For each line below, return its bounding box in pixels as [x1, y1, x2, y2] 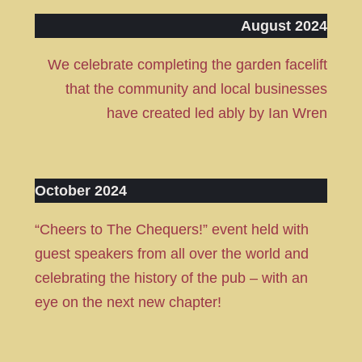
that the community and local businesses [65, 81, 328, 98]
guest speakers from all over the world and [34, 246, 309, 263]
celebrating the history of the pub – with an [34, 270, 308, 287]
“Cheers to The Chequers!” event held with [34, 221, 309, 238]
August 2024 [241, 18, 328, 35]
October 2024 [34, 183, 127, 200]
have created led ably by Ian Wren [107, 105, 328, 122]
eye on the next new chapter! [34, 294, 221, 311]
